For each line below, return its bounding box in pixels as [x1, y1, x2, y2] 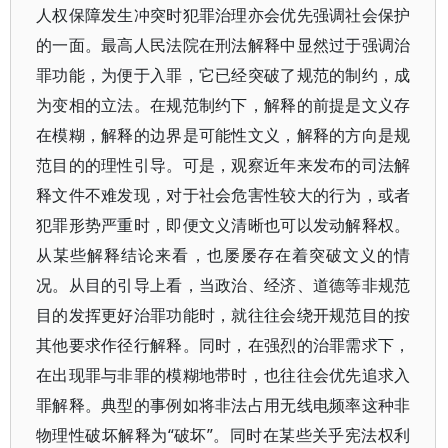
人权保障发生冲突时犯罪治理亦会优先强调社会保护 [36, 4, 411, 26]
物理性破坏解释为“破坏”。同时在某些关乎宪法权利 [36, 424, 411, 446]
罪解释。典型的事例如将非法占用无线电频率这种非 [36, 394, 411, 416]
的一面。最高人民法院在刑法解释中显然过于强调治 [36, 34, 411, 56]
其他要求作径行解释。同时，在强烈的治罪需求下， [36, 334, 411, 356]
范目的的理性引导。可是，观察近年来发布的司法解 [36, 154, 411, 176]
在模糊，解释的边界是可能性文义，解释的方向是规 [36, 124, 411, 146]
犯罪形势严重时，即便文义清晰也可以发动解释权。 [36, 214, 411, 236]
